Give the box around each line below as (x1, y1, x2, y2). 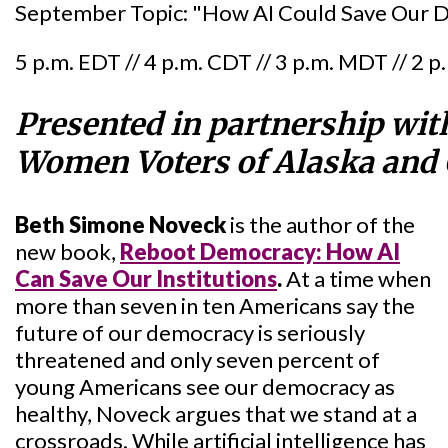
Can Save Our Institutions (15, 265, 277, 293)
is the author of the (230, 211, 415, 239)
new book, (15, 238, 120, 266)
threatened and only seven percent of (15, 346, 380, 374)
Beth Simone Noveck (15, 211, 230, 239)
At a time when (282, 265, 431, 293)
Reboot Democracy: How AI (120, 238, 400, 266)
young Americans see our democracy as (15, 373, 395, 401)
